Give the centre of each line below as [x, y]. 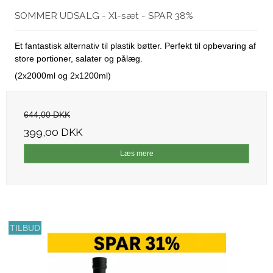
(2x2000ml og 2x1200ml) [63, 75]
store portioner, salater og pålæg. [79, 58]
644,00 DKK [47, 114]
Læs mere [136, 153]
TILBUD [25, 228]
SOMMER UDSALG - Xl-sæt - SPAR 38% [104, 15]
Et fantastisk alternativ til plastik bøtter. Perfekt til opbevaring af [135, 45]
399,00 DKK [53, 132]
